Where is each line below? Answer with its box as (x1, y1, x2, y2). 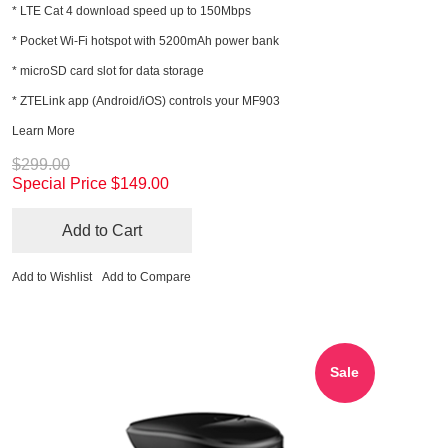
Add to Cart (62, 222, 142, 240)
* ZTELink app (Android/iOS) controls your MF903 (12, 94, 280, 109)
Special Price (12, 175, 107, 193)
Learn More (12, 124, 75, 139)
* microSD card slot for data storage (12, 64, 204, 79)
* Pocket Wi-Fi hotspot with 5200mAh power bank (12, 34, 279, 49)
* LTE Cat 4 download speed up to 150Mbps (12, 4, 251, 19)
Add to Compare (102, 270, 191, 285)
